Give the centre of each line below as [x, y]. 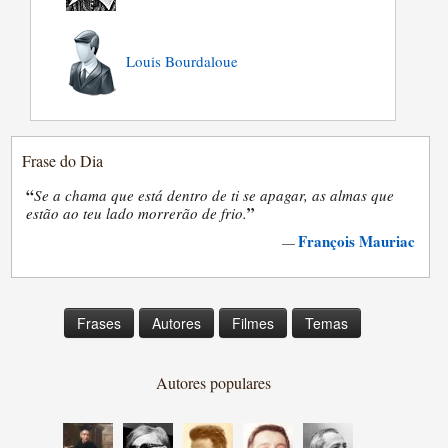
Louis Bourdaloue [182, 60]
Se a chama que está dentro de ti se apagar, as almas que [214, 194]
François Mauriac [356, 240]
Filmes [253, 322]
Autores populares [213, 382]
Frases [99, 322]
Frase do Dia [63, 160]
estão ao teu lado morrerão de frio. [137, 212]
